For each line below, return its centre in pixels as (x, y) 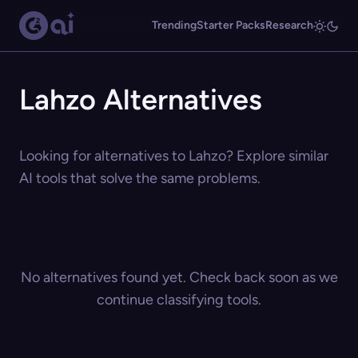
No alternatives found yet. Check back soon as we (179, 277)
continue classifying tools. (179, 300)
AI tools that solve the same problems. (140, 178)
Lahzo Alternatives (141, 99)
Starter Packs (231, 25)
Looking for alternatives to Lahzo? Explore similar (174, 156)
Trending (174, 25)
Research (289, 25)
